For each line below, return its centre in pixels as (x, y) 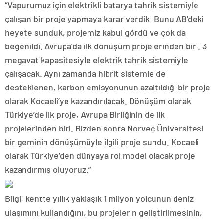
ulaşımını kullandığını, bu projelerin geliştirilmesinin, (104, 212)
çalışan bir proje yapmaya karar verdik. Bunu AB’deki (104, 19)
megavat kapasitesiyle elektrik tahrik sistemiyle (97, 60)
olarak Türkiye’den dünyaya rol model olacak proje (100, 156)
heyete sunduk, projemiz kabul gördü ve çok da (95, 33)
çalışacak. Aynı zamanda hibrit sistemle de (85, 74)
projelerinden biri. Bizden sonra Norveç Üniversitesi (104, 128)
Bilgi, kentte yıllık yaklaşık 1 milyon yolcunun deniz (99, 199)
